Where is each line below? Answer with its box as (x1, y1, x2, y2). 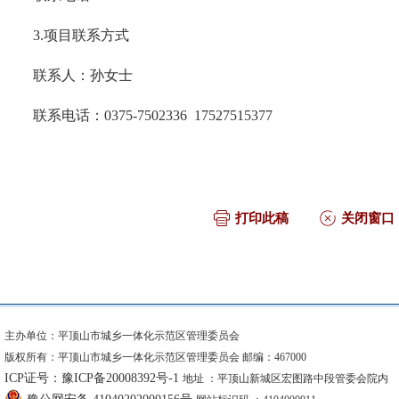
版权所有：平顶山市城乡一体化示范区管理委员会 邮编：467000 (4, 351, 306, 363)
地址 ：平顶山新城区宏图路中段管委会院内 (183, 372, 388, 385)
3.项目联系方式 (33, 28, 129, 43)
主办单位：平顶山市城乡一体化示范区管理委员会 (4, 330, 240, 342)
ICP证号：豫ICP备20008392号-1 (4, 371, 183, 385)
